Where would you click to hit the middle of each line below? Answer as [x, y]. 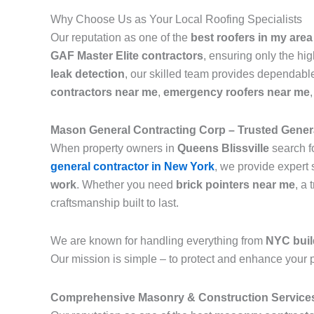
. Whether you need [126, 185]
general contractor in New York [132, 167]
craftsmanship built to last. [115, 203]
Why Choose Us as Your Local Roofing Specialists [176, 20]
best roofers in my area [252, 38]
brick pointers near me [235, 185]
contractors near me [104, 93]
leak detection [88, 74]
